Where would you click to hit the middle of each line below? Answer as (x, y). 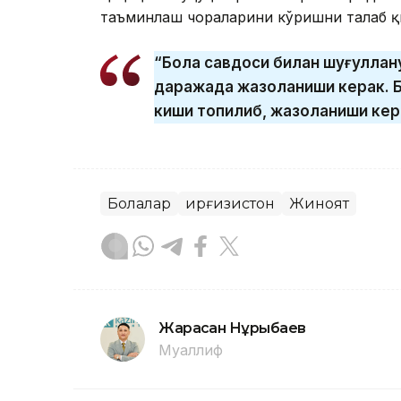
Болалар (139, 204)
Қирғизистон (230, 204)
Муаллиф (191, 350)
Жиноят (319, 204)
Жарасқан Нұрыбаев (232, 328)
